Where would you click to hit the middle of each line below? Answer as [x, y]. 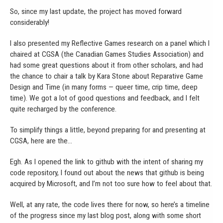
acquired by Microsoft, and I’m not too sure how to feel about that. [111, 183]
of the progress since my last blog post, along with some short [106, 215]
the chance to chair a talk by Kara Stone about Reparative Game [107, 76]
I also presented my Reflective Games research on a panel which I [110, 43]
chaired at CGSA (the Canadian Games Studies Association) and [107, 54]
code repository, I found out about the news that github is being [107, 172]
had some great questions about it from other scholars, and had [107, 65]
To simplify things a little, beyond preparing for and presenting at [108, 130]
